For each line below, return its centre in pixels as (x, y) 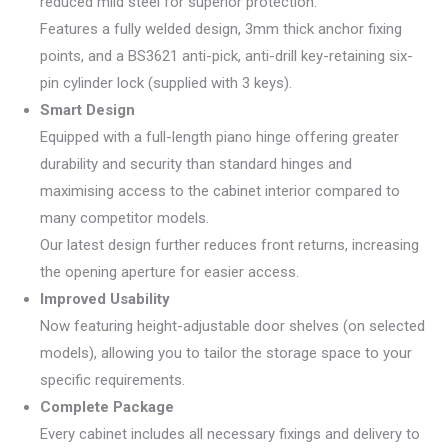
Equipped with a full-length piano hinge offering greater (219, 137)
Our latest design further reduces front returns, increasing (229, 245)
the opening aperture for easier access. (169, 272)
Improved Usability (105, 299)
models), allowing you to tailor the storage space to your (226, 353)
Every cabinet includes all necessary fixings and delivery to (230, 434)
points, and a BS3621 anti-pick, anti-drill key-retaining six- (226, 56)
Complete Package (107, 407)
